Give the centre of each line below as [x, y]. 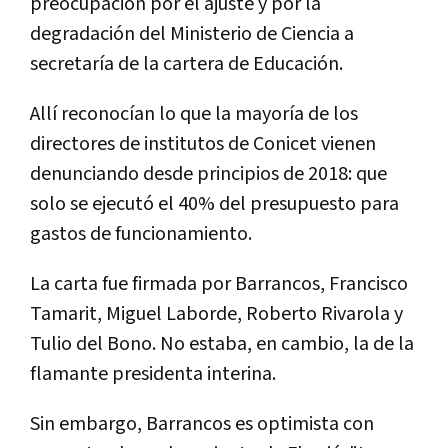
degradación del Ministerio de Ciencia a [192, 33]
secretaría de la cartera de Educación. [186, 63]
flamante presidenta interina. [153, 373]
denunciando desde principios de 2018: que [208, 173]
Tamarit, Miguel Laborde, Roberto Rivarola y [216, 313]
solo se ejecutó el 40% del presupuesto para [214, 203]
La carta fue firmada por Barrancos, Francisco [219, 283]
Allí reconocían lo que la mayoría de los [194, 113]
